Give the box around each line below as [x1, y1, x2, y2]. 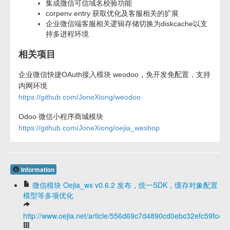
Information [20, 165, 54, 174]
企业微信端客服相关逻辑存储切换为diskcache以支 [46, 20, 207, 28]
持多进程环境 [46, 30, 89, 38]
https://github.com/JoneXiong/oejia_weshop [18, 123, 160, 132]
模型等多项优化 [23, 189, 73, 200]
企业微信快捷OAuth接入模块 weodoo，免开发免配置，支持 [18, 70, 210, 79]
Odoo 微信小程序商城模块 [18, 112, 103, 121]
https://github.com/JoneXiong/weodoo [18, 92, 141, 101]
